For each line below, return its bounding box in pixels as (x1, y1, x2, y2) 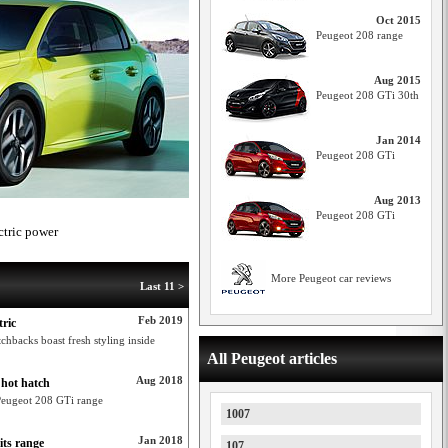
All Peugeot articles (207, 350, 337, 367)
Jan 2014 (376, 134, 421, 146)
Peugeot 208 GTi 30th (316, 89, 419, 101)
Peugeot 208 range (316, 29, 403, 41)
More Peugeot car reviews (271, 272, 391, 284)
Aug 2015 (374, 74, 421, 86)
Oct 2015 (376, 14, 421, 26)
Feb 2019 (138, 314, 183, 326)
